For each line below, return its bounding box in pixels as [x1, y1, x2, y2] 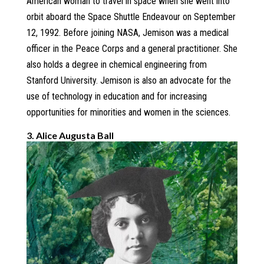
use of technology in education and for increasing [26, 91, 207, 103]
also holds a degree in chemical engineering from [26, 59, 207, 71]
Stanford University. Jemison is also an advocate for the [26, 75, 231, 87]
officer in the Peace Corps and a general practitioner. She [26, 43, 237, 55]
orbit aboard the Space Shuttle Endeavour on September [26, 11, 236, 23]
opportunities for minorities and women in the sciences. [26, 107, 230, 118]
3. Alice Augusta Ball [26, 130, 114, 141]
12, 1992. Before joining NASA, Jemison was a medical [26, 27, 229, 39]
